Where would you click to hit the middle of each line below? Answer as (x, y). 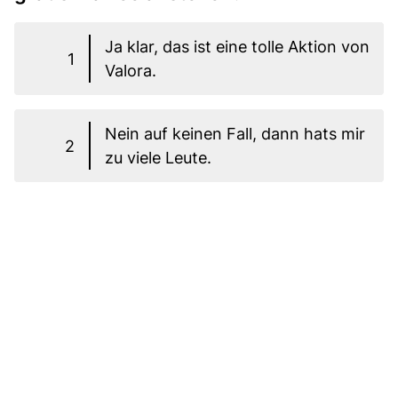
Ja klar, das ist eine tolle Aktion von (237, 47)
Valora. (131, 71)
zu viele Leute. (158, 158)
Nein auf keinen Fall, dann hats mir (235, 134)
